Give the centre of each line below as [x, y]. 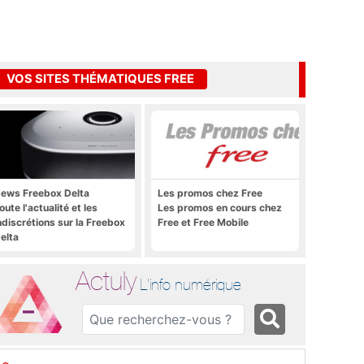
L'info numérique [191, 284]
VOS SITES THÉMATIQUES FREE [100, 79]
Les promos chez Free [210, 193]
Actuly [106, 280]
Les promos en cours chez [220, 207]
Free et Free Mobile [203, 222]
